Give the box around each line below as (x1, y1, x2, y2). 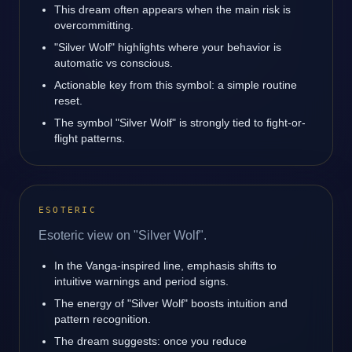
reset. (54, 94, 82, 107)
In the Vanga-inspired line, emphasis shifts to (54, 259, 277, 272)
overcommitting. (54, 19, 134, 31)
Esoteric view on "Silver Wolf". (38, 229, 207, 242)
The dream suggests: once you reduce (54, 335, 247, 347)
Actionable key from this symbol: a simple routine (54, 79, 297, 91)
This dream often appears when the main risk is (54, 3, 291, 16)
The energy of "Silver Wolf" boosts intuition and (54, 297, 288, 310)
